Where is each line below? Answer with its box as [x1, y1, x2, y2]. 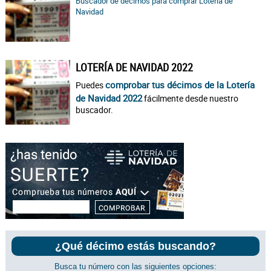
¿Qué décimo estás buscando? [55, 240, 216, 252]
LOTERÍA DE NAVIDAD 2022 [76, 59, 194, 74]
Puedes [76, 79, 106, 91]
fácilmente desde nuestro [142, 92, 239, 104]
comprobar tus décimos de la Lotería [105, 78, 255, 91]
